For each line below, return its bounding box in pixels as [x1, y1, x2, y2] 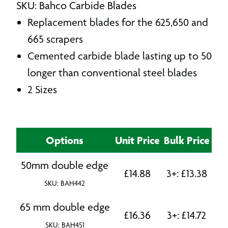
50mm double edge [21, 159, 108, 172]
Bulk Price [163, 133, 210, 147]
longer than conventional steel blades [27, 66, 197, 79]
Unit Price [115, 133, 160, 147]
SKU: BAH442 [44, 179, 85, 188]
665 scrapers [27, 33, 83, 45]
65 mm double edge [19, 201, 110, 213]
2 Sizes [27, 83, 57, 96]
